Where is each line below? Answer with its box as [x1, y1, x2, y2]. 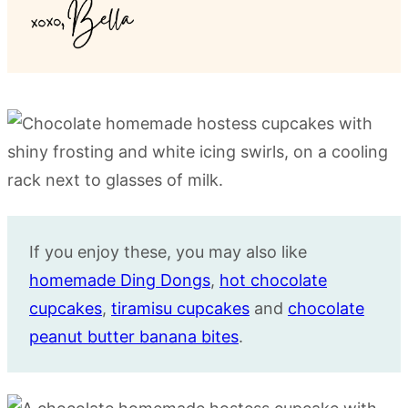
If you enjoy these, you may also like [29, 242, 307, 261]
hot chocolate [219, 270, 327, 290]
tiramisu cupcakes [111, 299, 250, 318]
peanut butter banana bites [29, 327, 239, 346]
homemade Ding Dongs [29, 270, 210, 290]
